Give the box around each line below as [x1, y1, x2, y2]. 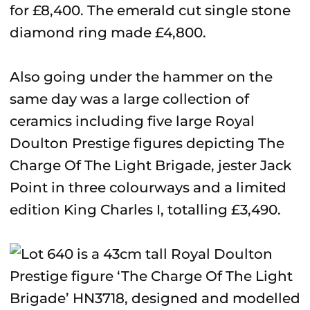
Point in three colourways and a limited [10, 179, 286, 196]
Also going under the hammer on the [10, 69, 273, 85]
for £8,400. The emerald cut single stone [10, 2, 291, 19]
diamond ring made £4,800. [10, 24, 206, 41]
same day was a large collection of [10, 91, 249, 107]
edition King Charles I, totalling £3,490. [10, 201, 281, 218]
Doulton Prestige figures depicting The [10, 135, 284, 152]
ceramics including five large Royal [10, 113, 255, 129]
